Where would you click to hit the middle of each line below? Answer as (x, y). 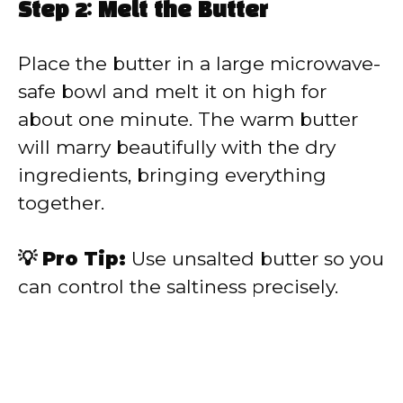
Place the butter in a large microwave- (199, 63)
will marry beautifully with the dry (177, 147)
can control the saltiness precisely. (178, 287)
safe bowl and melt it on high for (172, 91)
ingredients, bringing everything (172, 175)
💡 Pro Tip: (72, 259)
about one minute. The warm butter (188, 119)
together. (61, 202)
